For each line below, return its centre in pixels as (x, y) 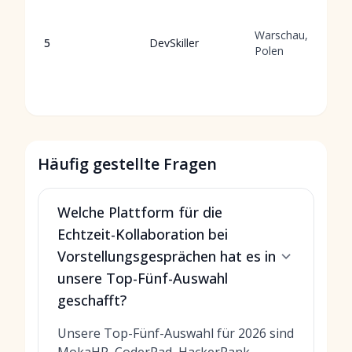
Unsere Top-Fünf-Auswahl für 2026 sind (176, 333)
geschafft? (92, 300)
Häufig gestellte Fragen (127, 164)
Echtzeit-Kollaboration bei (143, 234)
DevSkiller (174, 43)
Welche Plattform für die (140, 212)
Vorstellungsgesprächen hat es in (167, 256)
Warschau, (281, 35)
